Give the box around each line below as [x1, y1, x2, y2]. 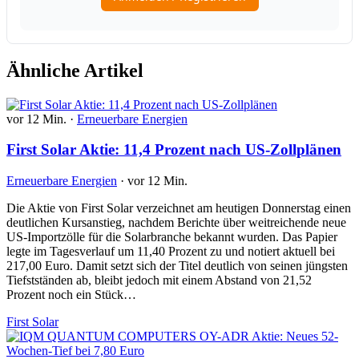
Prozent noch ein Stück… [6, 288, 136, 302]
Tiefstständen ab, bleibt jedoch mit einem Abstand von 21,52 [6, 273, 312, 288]
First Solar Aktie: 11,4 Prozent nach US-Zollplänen [6, 141, 341, 159]
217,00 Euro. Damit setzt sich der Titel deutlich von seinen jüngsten [6, 259, 348, 273]
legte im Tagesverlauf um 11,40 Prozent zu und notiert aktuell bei [6, 244, 335, 259]
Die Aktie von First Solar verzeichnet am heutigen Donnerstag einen [6, 201, 351, 216]
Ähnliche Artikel [6, 59, 143, 81]
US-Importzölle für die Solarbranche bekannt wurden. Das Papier [6, 230, 337, 244]
